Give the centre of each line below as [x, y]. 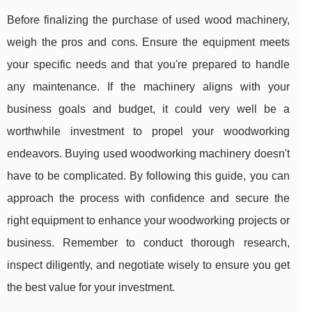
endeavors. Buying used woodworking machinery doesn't [148, 154]
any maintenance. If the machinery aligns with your [148, 87]
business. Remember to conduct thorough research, [148, 243]
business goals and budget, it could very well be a [148, 109]
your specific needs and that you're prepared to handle [148, 65]
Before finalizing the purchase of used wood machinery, [148, 20]
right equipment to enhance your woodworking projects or [148, 221]
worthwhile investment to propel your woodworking [148, 132]
